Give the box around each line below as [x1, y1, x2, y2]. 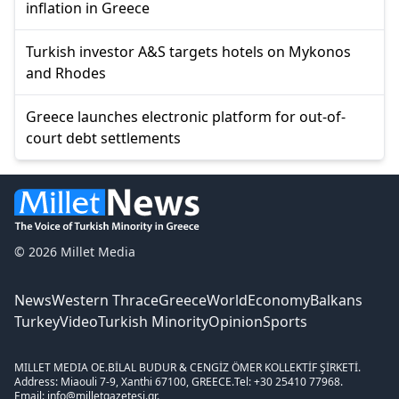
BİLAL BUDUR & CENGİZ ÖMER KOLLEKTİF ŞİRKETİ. [108, 359, 361, 375]
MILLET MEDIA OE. [14, 359, 108, 375]
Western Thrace [52, 289, 159, 310]
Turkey [14, 311, 60, 331]
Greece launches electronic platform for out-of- [26, 106, 346, 126]
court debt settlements [26, 127, 181, 148]
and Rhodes [26, 62, 106, 83]
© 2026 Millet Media [14, 242, 135, 260]
